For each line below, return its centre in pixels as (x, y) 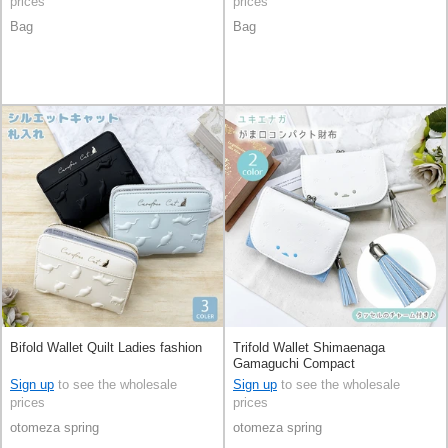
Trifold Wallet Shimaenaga (309, 347)
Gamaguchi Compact (294, 363)
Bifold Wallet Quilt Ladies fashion (106, 347)
